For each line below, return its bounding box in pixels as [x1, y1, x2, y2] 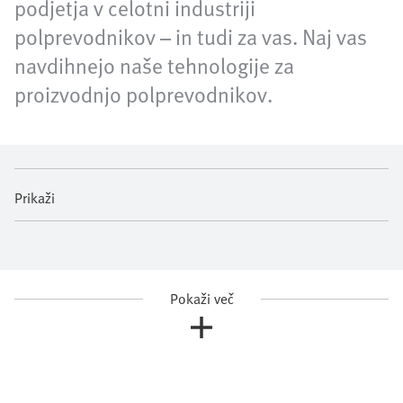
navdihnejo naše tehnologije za [14, 49, 294, 81]
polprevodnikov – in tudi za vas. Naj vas [14, 21, 367, 52]
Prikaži [14, 187, 55, 209]
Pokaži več [169, 288, 234, 309]
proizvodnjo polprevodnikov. [14, 78, 273, 110]
